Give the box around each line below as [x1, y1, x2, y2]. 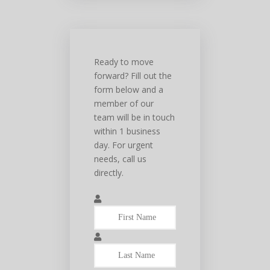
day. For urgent [94, 139, 154, 151]
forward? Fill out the [94, 69, 172, 81]
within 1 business [94, 125, 161, 137]
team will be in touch [94, 111, 175, 123]
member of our [94, 97, 154, 109]
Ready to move [94, 55, 154, 67]
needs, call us [94, 152, 147, 165]
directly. [94, 166, 124, 178]
